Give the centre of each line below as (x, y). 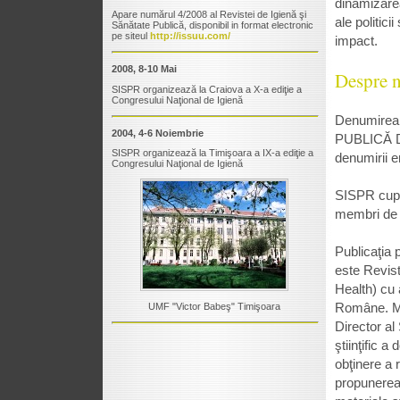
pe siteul (131, 36)
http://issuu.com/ (190, 36)
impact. (356, 40)
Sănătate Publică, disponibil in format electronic (212, 25)
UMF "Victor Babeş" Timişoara (214, 307)
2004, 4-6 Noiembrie (158, 133)
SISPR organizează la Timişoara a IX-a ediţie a (212, 153)
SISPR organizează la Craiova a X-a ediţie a (207, 89)
